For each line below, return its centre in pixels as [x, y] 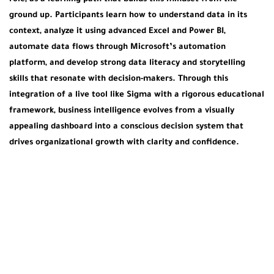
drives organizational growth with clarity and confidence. [124, 143]
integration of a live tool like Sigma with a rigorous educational [137, 95]
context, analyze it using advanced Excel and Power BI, [117, 31]
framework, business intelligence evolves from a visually [122, 111]
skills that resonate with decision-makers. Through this [119, 79]
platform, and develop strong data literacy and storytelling [127, 63]
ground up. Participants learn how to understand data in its [128, 15]
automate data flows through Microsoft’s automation [117, 47]
